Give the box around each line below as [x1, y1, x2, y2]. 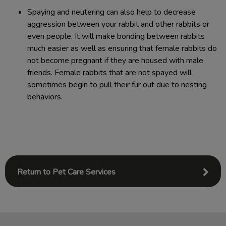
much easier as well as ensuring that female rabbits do [27, 43, 217, 54]
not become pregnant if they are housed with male [27, 55, 203, 66]
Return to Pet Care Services [17, 166, 116, 178]
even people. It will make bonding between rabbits [27, 31, 205, 42]
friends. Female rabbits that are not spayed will [27, 67, 192, 78]
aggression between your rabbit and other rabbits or [27, 19, 209, 30]
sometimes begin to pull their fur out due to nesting [27, 79, 207, 90]
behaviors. [27, 91, 63, 102]
